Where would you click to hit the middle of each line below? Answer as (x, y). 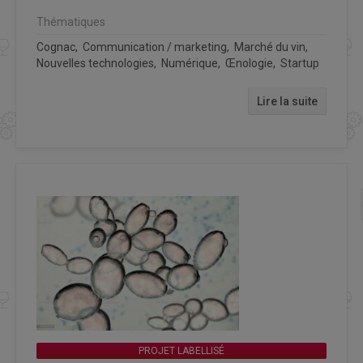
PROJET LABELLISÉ (181, 351)
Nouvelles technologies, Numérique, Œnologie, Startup (178, 63)
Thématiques (71, 21)
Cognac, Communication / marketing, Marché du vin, (173, 47)
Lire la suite (287, 101)
